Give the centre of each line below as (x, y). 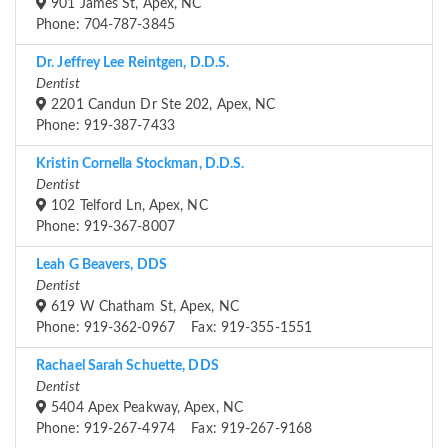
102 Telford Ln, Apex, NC (127, 206)
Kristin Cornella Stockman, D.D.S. (140, 164)
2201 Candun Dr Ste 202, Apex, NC (161, 105)
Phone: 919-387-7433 (105, 126)
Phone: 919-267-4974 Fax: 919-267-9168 (174, 429)
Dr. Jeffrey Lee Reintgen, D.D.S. (133, 63)
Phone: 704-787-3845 (105, 25)
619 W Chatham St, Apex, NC (143, 307)
